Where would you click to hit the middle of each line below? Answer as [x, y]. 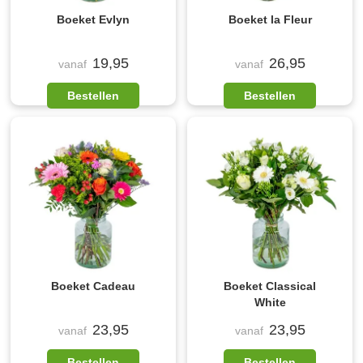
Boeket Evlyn [93, 19]
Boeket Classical [270, 286]
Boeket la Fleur [270, 19]
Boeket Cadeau [93, 286]
